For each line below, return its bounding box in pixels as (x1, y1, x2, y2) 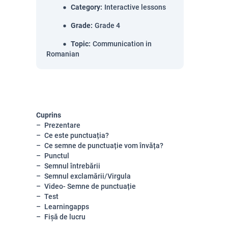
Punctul (44, 152, 69, 160)
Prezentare (44, 121, 80, 129)
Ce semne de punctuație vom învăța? (44, 141, 163, 150)
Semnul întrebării (44, 162, 100, 170)
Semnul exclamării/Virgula (44, 172, 131, 180)
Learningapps (44, 203, 89, 211)
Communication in (93, 40, 152, 48)
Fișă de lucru (44, 213, 85, 221)
